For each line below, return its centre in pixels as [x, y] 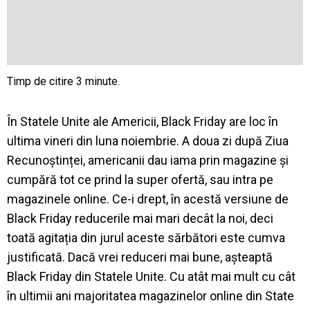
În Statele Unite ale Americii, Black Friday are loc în [143, 121]
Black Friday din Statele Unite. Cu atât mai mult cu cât [151, 276]
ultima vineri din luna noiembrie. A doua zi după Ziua [148, 141]
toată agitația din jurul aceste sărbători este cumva [146, 238]
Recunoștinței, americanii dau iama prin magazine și [148, 160]
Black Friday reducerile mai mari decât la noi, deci [140, 218]
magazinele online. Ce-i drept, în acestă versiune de [148, 199]
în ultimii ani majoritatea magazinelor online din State [151, 296]
